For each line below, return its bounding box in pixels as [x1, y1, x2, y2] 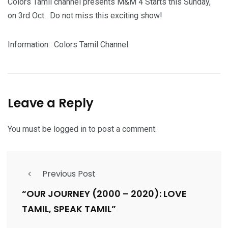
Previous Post [42, 167, 96, 180]
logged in [53, 124, 87, 134]
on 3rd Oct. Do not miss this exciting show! [8, 10, 162, 20]
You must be [8, 124, 53, 134]
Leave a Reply [8, 94, 94, 111]
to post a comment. [87, 124, 157, 134]
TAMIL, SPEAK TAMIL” [22, 203, 116, 216]
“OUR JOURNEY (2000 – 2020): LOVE [22, 187, 187, 201]
